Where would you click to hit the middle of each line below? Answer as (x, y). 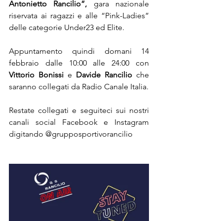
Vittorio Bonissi (36, 74)
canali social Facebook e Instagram (79, 122)
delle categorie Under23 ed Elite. (67, 27)
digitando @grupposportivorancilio (71, 134)
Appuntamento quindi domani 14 (79, 51)
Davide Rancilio (104, 74)
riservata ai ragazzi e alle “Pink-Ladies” (79, 15)
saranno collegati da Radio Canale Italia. (79, 86)
